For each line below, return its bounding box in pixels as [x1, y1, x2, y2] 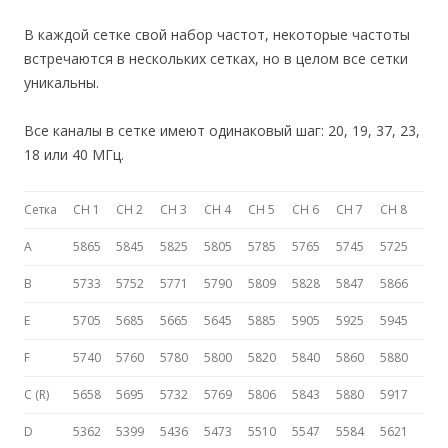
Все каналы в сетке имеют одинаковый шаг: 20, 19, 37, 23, [24, 121, 420, 141]
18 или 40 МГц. [24, 145, 124, 165]
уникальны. [24, 73, 99, 93]
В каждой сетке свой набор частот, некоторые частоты [24, 25, 410, 45]
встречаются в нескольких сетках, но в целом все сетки [24, 49, 408, 69]
